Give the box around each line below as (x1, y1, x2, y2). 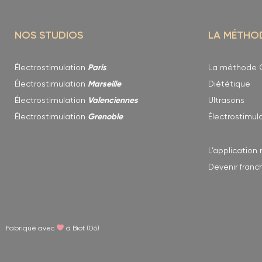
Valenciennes (88, 96, 138, 105)
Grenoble (88, 113, 123, 122)
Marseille (88, 80, 121, 89)
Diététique (208, 80, 250, 89)
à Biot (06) (64, 225, 99, 233)
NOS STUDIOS (15, 30, 83, 42)
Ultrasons (208, 96, 244, 105)
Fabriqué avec (6, 225, 56, 233)
